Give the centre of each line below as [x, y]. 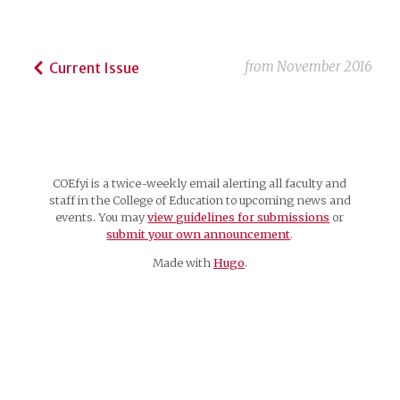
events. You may [102, 217]
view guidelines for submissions [239, 217]
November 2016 [324, 66]
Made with [183, 262]
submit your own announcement [199, 233]
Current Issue [95, 67]
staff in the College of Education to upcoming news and [200, 200]
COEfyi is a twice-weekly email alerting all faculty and [200, 183]
